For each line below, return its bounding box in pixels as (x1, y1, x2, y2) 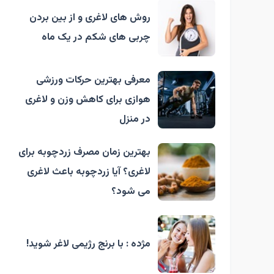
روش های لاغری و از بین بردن (29, 10, 150, 26)
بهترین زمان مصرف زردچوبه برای (18, 144, 150, 160)
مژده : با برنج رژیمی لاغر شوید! (26, 236, 150, 252)
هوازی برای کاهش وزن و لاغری (25, 92, 150, 108)
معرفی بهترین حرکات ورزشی (36, 72, 150, 88)
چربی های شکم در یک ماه (42, 29, 150, 45)
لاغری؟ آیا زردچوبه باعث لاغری (27, 164, 150, 180)
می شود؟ (111, 183, 150, 199)
